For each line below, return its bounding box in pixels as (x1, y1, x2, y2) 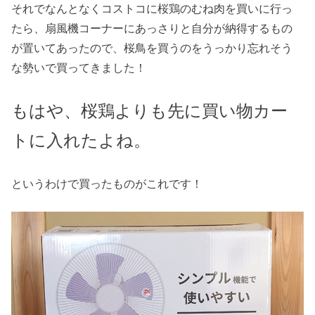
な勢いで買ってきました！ (11, 61, 147, 75)
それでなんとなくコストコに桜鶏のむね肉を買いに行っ (11, 2, 293, 15)
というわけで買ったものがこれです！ (11, 177, 203, 191)
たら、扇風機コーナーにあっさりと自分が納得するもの (11, 22, 293, 35)
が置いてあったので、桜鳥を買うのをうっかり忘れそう (11, 41, 293, 55)
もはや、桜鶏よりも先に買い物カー (11, 101, 288, 120)
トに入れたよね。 (11, 130, 151, 150)
